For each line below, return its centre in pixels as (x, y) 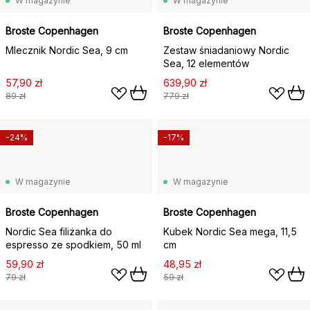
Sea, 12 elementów (206, 63)
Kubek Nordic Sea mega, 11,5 (230, 231)
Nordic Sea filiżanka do (59, 231)
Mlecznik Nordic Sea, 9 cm (67, 50)
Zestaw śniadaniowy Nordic (226, 50)
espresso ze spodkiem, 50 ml (73, 245)
